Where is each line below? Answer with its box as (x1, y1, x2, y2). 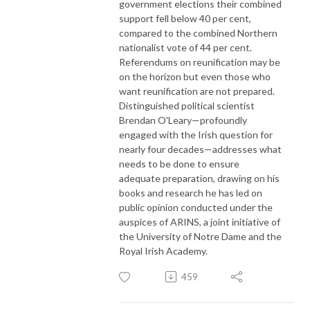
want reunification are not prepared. (119, 84, 275, 97)
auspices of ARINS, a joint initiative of (119, 215, 280, 228)
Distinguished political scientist (119, 99, 255, 111)
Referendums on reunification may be (119, 55, 280, 68)
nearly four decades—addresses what (119, 143, 282, 155)
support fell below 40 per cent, (119, 12, 251, 24)
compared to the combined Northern (119, 26, 277, 39)
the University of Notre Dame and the (119, 230, 282, 242)
